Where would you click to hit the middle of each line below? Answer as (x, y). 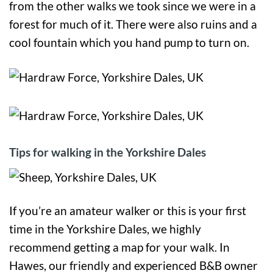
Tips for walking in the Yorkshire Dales (108, 152)
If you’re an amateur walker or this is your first (128, 211)
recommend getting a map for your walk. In (119, 247)
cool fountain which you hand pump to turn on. (129, 43)
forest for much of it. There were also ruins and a (133, 24)
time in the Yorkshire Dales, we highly (105, 229)
